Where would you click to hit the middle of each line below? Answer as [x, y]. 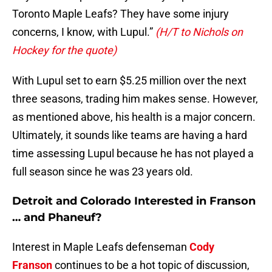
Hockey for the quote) [64, 50]
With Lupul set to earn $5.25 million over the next [129, 81]
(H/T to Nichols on [199, 32]
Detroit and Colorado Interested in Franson [134, 201]
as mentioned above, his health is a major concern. [134, 117]
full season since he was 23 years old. [103, 172]
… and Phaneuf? [57, 218]
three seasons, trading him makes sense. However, [135, 99]
